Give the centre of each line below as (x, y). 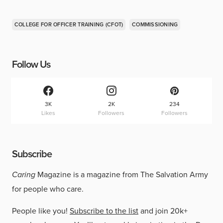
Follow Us (31, 64)
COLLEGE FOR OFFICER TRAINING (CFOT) (69, 24)
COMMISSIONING (155, 24)
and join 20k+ (163, 211)
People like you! (41, 211)
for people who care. (48, 189)
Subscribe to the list (104, 211)
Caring (24, 175)
